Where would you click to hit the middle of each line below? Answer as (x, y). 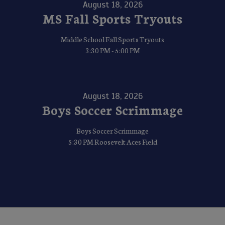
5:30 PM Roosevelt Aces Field (113, 142)
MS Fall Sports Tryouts (113, 18)
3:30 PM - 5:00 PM (113, 50)
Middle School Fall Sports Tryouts (113, 39)
